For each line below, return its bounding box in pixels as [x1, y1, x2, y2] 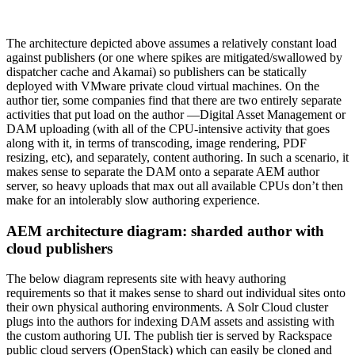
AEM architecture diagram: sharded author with [6, 222, 324, 239]
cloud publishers [6, 239, 113, 257]
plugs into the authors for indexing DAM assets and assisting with [6, 315, 334, 329]
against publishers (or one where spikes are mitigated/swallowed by [6, 50, 342, 64]
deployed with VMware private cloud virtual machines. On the [6, 78, 319, 93]
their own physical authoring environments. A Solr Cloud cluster [6, 300, 328, 315]
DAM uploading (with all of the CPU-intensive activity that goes [6, 121, 330, 136]
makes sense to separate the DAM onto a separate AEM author [6, 164, 319, 178]
